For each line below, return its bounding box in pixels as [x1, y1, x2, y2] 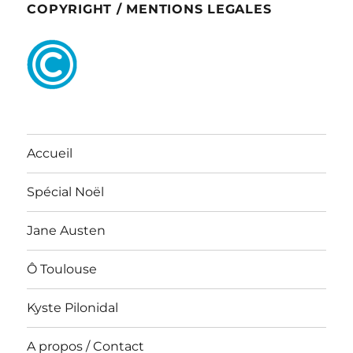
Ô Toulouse [27, 262, 98, 277]
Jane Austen [27, 223, 106, 239]
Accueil [27, 146, 73, 162]
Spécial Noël [27, 184, 105, 200]
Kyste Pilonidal [27, 300, 119, 316]
